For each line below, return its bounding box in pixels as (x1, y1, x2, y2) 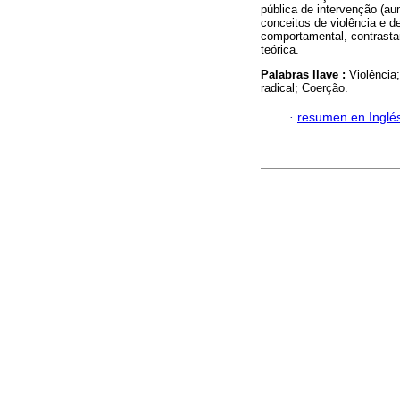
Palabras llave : (261, 68, 349, 82)
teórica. (261, 43, 299, 57)
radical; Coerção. (261, 81, 348, 96)
